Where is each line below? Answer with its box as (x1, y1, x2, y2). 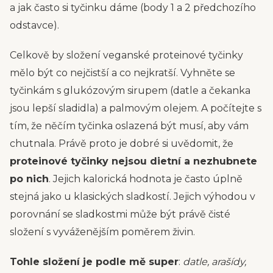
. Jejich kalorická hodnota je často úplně (49, 173, 243, 185)
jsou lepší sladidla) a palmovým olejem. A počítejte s (10, 102, 261, 114)
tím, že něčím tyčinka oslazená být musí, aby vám (10, 120, 249, 132)
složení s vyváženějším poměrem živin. (10, 226, 195, 238)
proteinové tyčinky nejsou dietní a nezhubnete (10, 155, 257, 167)
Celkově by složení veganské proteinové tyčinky (10, 49, 243, 61)
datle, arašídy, (183, 256, 246, 268)
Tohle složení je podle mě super (10, 256, 179, 268)
